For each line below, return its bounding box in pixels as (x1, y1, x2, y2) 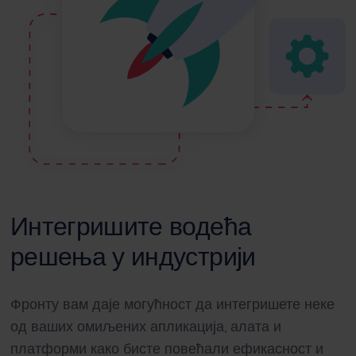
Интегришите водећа (10, 210, 252, 242)
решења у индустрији (10, 240, 256, 273)
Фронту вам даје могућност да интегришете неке (10, 295, 335, 313)
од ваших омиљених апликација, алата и (10, 317, 281, 335)
